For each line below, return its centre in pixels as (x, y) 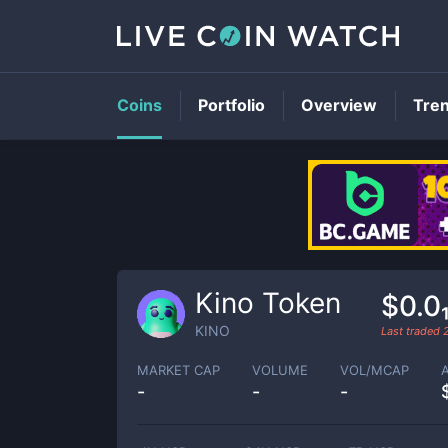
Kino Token (268, 303)
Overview (339, 105)
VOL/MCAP (374, 369)
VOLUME (280, 369)
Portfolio (231, 105)
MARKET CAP (178, 369)
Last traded (412, 330)
